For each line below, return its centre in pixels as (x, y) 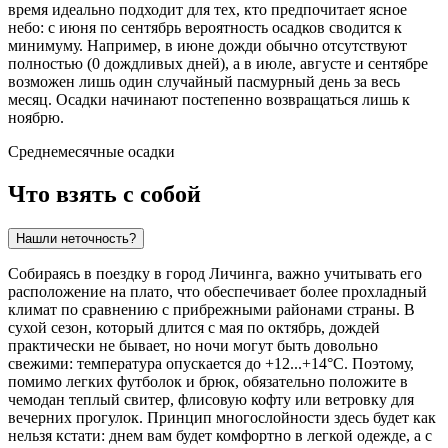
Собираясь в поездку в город (108, 274)
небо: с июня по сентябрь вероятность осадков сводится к (205, 28)
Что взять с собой (104, 194)
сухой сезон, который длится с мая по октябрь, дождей (194, 328)
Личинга (239, 274)
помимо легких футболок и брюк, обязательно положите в (208, 382)
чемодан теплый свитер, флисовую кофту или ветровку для (211, 400)
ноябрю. (36, 118)
